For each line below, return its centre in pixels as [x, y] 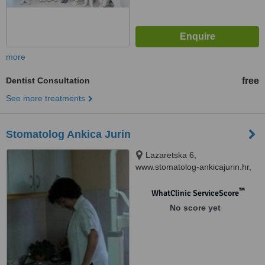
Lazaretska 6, [171, 155]
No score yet [195, 208]
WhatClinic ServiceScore [195, 193]
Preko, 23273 [161, 179]
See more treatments [46, 98]
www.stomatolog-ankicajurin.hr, [193, 167]
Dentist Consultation [48, 80]
